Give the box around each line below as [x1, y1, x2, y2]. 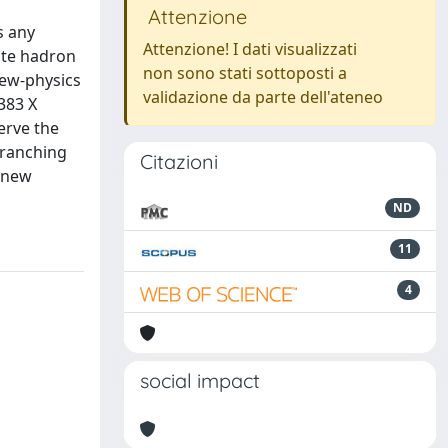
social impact [140, 368, 260, 393]
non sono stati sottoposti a [143, 62, 347, 84]
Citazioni [140, 149, 218, 174]
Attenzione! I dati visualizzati [143, 38, 357, 60]
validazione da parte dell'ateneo [143, 86, 383, 108]
